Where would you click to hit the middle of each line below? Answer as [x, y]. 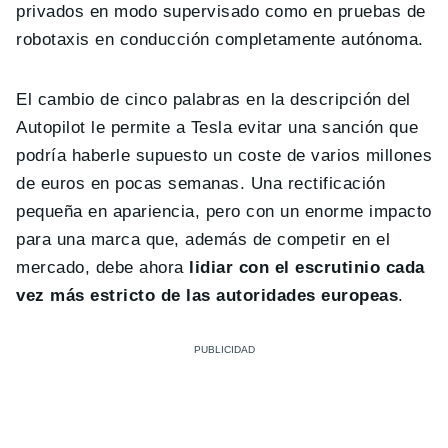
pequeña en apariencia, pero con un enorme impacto [224, 211]
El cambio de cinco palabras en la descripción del [213, 99]
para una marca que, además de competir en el [203, 239]
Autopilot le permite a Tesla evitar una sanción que [217, 127]
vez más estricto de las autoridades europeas [207, 295]
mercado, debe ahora [103, 267]
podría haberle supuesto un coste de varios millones [224, 155]
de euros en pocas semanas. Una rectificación [201, 183]
